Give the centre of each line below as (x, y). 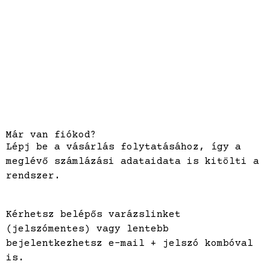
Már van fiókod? (51, 135)
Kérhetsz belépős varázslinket (93, 215)
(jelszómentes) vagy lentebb (87, 229)
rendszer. (33, 176)
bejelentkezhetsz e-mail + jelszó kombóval (130, 243)
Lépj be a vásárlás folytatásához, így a (124, 147)
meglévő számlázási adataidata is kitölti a (133, 162)
